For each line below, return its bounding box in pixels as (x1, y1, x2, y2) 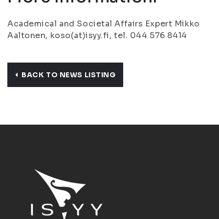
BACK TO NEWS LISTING (22, 70, 116, 79)
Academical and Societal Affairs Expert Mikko (7, 19, 200, 29)
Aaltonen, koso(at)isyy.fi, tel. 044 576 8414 (7, 30, 187, 41)
